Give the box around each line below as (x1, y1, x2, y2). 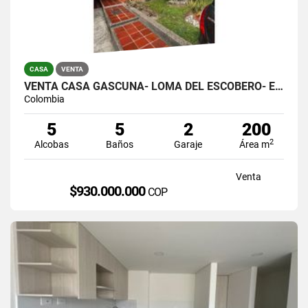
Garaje (174, 138, 203, 150)
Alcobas (34, 138, 69, 150)
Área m (239, 138, 270, 150)
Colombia (24, 93, 65, 104)
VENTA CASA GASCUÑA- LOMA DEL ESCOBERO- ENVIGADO (275, 79, 283, 93)
